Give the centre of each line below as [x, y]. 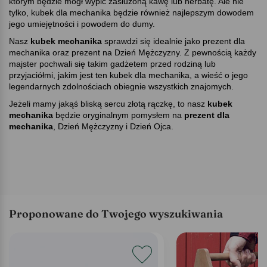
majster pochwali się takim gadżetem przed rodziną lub [112, 63]
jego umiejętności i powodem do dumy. [82, 24]
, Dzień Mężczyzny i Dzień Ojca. [113, 126]
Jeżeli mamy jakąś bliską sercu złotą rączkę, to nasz [108, 103]
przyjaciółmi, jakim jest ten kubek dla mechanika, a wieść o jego [128, 75]
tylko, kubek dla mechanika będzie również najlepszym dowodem [131, 12]
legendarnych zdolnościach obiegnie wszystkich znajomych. [121, 86]
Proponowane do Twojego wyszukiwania [116, 213]
